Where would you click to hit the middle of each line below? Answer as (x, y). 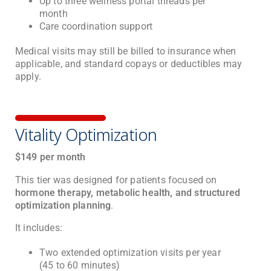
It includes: (39, 228)
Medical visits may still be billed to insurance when (126, 51)
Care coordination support (96, 26)
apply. (28, 76)
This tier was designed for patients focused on (116, 180)
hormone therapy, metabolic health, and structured (128, 192)
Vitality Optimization (86, 136)
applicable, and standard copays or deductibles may (129, 64)
